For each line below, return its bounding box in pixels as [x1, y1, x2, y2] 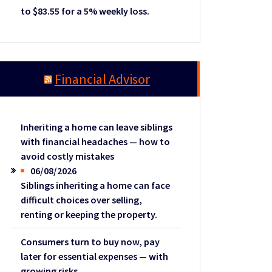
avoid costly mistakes [21, 150, 115, 163]
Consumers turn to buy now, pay [21, 236, 160, 248]
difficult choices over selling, [21, 194, 143, 206]
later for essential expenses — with [21, 250, 169, 263]
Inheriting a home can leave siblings [21, 121, 173, 134]
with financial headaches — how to [21, 135, 171, 148]
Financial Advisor [54, 70, 150, 87]
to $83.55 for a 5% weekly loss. [21, 4, 150, 17]
